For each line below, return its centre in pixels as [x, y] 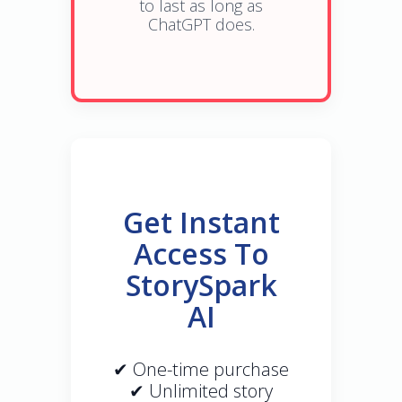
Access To [201, 254]
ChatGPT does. [201, 24]
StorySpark [201, 285]
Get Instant [201, 223]
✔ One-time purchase [201, 370]
